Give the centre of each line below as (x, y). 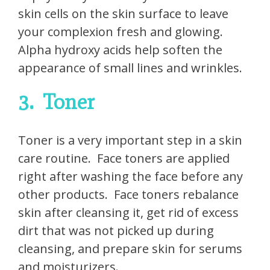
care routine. (55, 159)
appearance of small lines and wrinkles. (130, 68)
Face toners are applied (163, 159)
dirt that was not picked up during (116, 231)
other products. (63, 195)
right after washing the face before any (130, 177)
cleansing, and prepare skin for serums (130, 249)
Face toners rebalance (176, 195)
